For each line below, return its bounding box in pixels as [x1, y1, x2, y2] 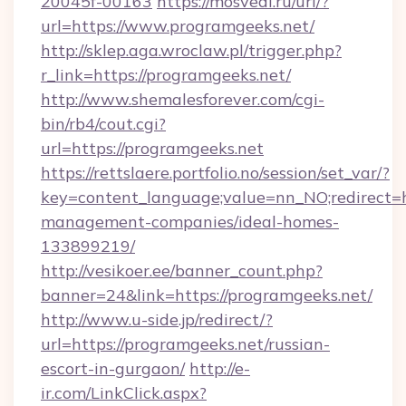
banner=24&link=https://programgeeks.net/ [41, 285, 372, 305]
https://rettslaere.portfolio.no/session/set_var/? [41, 162, 390, 183]
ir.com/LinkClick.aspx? [41, 382, 207, 403]
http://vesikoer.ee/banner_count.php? [41, 260, 323, 281]
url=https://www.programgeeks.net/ [41, 15, 314, 36]
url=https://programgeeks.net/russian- [41, 333, 330, 354]
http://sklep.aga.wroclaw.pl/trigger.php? [41, 40, 342, 61]
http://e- [189, 358, 250, 379]
